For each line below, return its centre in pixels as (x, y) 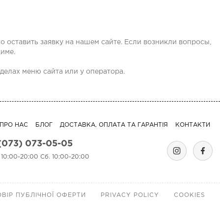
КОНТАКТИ (193, 125)
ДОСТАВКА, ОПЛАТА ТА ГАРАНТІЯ (114, 125)
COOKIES (190, 195)
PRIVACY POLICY (130, 195)
